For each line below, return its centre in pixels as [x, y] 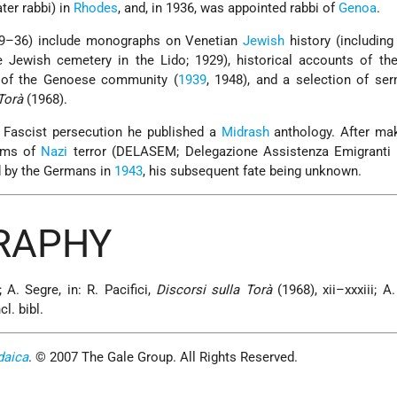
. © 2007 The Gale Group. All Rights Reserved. [163, 358]
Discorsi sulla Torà [214, 290]
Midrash [245, 132]
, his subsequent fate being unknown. [253, 171]
